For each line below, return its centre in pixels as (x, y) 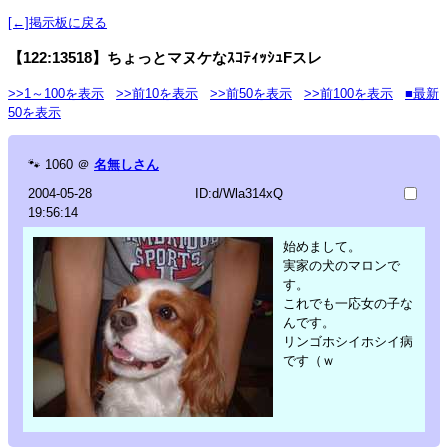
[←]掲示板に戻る (57, 22)
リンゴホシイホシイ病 (348, 341)
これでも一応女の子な (348, 303)
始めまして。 (322, 246)
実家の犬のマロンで (341, 265)
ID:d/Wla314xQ (238, 193)
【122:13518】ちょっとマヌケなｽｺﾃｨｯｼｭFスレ (165, 57)
